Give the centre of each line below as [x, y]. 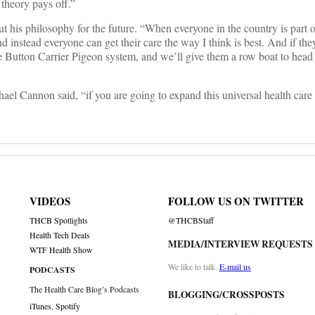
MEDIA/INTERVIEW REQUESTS [240, 244]
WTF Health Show [62, 250]
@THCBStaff [191, 221]
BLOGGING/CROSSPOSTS [226, 295]
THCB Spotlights [59, 221]
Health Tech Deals [60, 236]
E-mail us [235, 267]
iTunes [41, 306]
